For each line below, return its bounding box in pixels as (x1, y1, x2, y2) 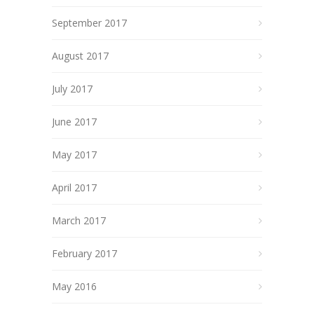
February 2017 (52, 246, 117, 260)
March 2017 (52, 213, 106, 227)
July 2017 (52, 81, 93, 95)
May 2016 (52, 279, 97, 293)
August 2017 (52, 48, 109, 62)
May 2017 (52, 147, 97, 161)
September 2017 (52, 15, 127, 29)
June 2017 (52, 114, 97, 128)
